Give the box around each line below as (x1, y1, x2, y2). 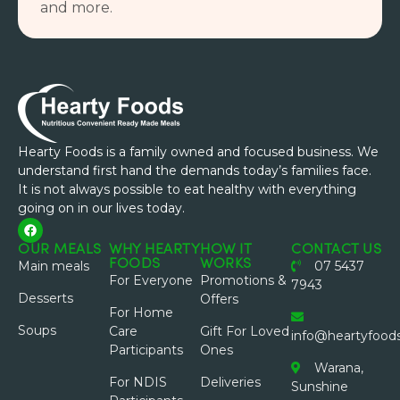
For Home (109, 304, 173, 321)
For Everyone (109, 271, 193, 288)
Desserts (18, 289, 73, 306)
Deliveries (200, 373, 261, 390)
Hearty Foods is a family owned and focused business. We (18, 143, 379, 160)
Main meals (18, 257, 89, 274)
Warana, (314, 359, 363, 376)
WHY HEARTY (109, 242, 199, 257)
